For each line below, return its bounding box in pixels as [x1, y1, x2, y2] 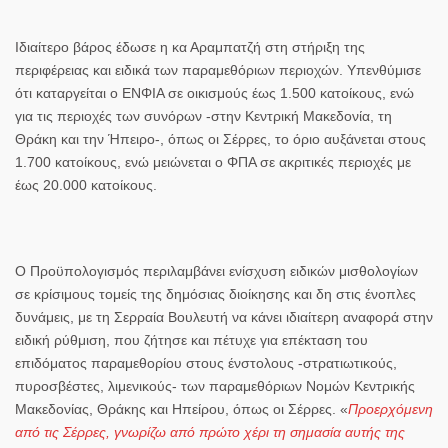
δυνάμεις [15, 308, 70, 325]
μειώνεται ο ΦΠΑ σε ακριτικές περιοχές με [153, 153, 411, 170]
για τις [15, 107, 57, 124]
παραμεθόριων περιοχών [182, 61, 339, 78]
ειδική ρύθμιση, [15, 331, 114, 348]
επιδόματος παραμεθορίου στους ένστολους [15, 354, 294, 371]
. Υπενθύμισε [339, 61, 421, 78]
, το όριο [267, 130, 324, 147]
